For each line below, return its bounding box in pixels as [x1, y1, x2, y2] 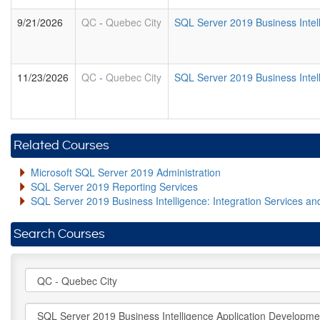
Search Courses [14, 227, 105, 241]
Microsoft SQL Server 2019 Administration [31, 165, 221, 179]
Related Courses [14, 139, 109, 152]
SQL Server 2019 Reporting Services [31, 179, 198, 194]
